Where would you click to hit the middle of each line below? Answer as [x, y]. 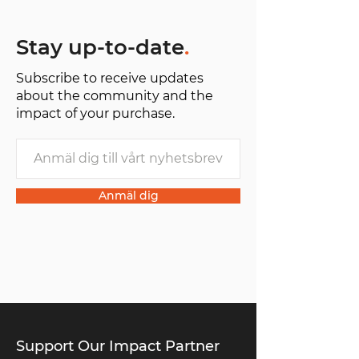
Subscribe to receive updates [110, 78]
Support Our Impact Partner [118, 346]
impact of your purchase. [95, 113]
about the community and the [115, 96]
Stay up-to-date [100, 47]
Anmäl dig [128, 196]
